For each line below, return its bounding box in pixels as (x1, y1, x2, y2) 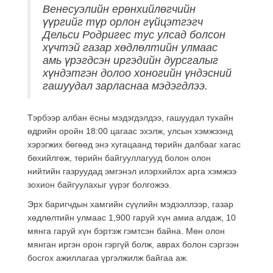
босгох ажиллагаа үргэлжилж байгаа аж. (27, 253, 188, 263)
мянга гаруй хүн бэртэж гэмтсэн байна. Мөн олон (27, 226, 225, 236)
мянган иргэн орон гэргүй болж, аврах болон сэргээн (27, 239, 239, 249)
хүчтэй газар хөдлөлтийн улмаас (43, 41, 218, 54)
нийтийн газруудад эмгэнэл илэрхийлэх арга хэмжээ (27, 166, 236, 176)
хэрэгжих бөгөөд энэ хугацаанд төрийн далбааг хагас (27, 140, 241, 149)
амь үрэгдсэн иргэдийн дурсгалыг (43, 54, 218, 66)
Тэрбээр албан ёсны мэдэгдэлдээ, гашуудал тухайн (27, 113, 233, 122)
